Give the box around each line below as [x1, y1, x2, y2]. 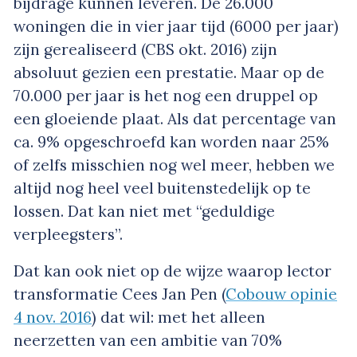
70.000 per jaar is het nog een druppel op [14, 85, 318, 105]
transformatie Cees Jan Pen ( [14, 284, 226, 304]
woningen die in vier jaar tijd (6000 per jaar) [14, 16, 339, 36]
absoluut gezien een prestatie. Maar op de [14, 62, 324, 82]
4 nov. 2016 [14, 307, 92, 327]
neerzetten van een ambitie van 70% [14, 330, 282, 350]
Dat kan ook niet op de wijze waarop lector [14, 261, 331, 280]
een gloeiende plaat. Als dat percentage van [14, 108, 336, 128]
